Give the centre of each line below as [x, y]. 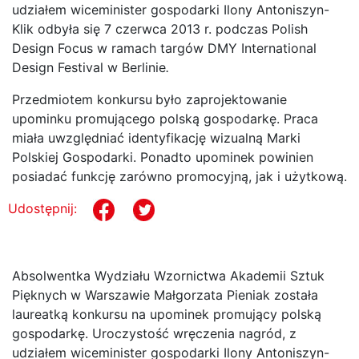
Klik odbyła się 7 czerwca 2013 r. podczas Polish [160, 28]
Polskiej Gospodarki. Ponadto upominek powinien [163, 157]
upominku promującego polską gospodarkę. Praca [165, 118]
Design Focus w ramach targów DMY [125, 48]
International [279, 48]
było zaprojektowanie [221, 99]
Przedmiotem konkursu [82, 99]
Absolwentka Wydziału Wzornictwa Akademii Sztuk [168, 275]
